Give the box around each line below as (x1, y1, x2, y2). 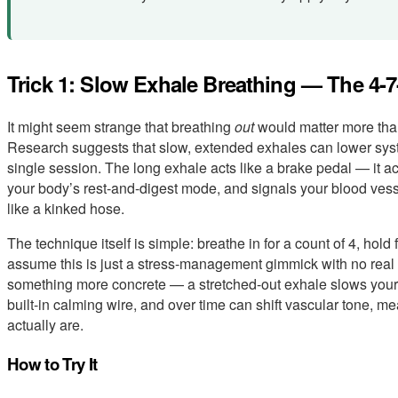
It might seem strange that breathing (7, 116, 235, 138)
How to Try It (7, 351, 98, 376)
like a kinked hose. (7, 198, 124, 219)
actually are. (7, 314, 84, 336)
